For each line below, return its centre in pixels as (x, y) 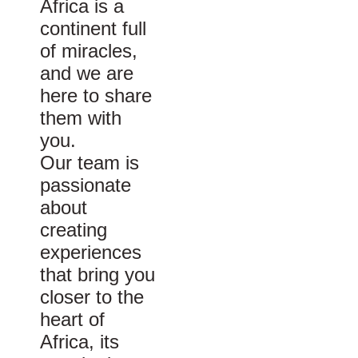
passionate (86, 185)
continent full (93, 28)
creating (74, 229)
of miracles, (89, 50)
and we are (87, 73)
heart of (72, 319)
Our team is (89, 162)
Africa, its (80, 341)
